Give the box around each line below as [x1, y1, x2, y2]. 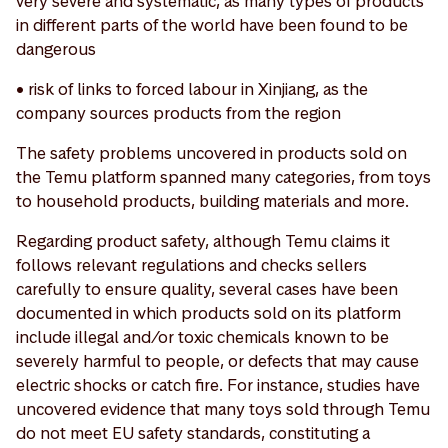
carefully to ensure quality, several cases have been [16, 277, 398, 300]
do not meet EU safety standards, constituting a [16, 421, 370, 444]
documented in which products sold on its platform [16, 301, 401, 324]
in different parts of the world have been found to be [16, 13, 408, 36]
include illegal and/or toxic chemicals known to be [16, 325, 389, 348]
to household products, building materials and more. [16, 189, 413, 212]
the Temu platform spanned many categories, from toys [16, 165, 431, 188]
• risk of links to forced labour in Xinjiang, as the [16, 77, 368, 100]
